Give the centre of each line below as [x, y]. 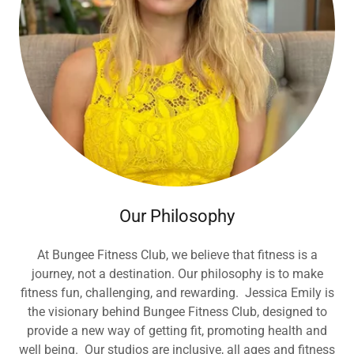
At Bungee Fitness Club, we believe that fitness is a [177, 255]
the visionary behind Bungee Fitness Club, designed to [177, 312]
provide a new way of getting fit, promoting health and [177, 331]
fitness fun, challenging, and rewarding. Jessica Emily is [177, 293]
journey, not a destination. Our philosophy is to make [177, 274]
